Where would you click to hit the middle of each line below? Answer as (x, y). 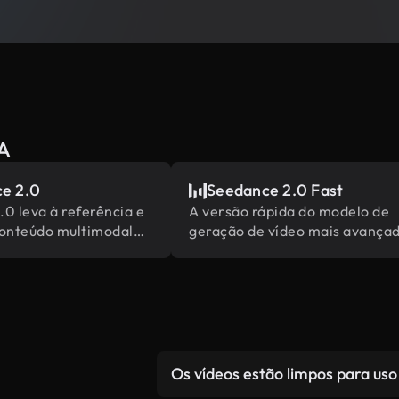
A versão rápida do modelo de (289, 211)
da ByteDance (236, 250)
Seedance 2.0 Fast (275, 190)
